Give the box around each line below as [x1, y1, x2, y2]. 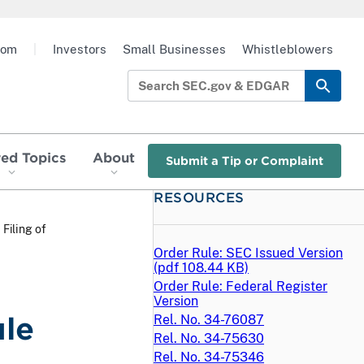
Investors [53, 42, 106, 56]
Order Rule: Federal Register [154, 278, 327, 294]
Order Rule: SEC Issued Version [154, 245, 343, 261]
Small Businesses [123, 42, 226, 56]
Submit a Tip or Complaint [166, 154, 324, 168]
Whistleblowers [242, 42, 333, 56]
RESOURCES [154, 188, 245, 205]
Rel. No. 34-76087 [154, 311, 264, 327]
